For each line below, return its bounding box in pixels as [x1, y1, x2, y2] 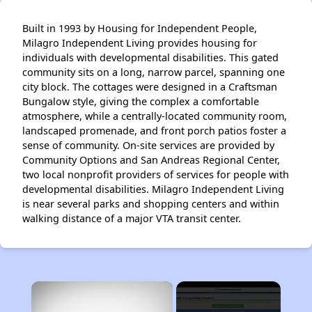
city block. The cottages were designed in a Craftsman [22, 80, 277, 94]
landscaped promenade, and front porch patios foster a [22, 124, 286, 138]
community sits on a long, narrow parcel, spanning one [22, 65, 285, 79]
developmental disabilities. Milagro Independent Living [22, 182, 284, 196]
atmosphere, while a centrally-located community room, [22, 109, 287, 123]
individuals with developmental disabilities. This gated [22, 51, 279, 65]
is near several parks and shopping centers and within [22, 197, 279, 211]
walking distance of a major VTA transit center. [22, 212, 241, 226]
